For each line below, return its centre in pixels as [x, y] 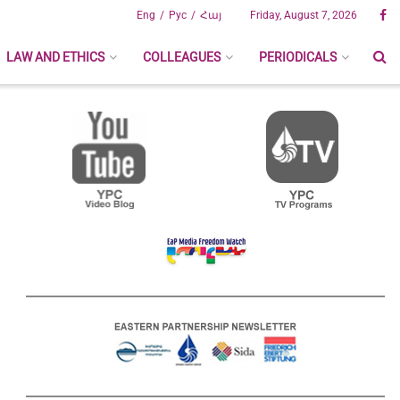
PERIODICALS [298, 57]
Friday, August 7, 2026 [304, 15]
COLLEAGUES [182, 57]
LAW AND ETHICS [55, 57]
